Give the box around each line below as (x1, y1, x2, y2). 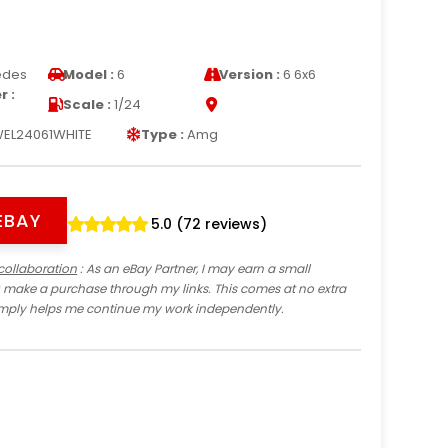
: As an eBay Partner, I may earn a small (77, 259, 311, 277)
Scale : (62, 94, 111, 114)
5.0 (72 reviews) (151, 213, 268, 234)
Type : (141, 124, 184, 144)
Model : (62, 64, 114, 84)
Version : (219, 64, 281, 84)
